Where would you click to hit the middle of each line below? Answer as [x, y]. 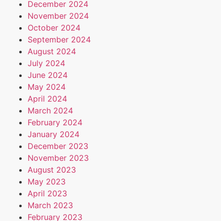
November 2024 [58, 16]
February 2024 [55, 122]
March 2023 [50, 205]
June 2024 [48, 75]
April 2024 [47, 98]
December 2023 [58, 146]
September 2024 [59, 39]
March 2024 [50, 110]
